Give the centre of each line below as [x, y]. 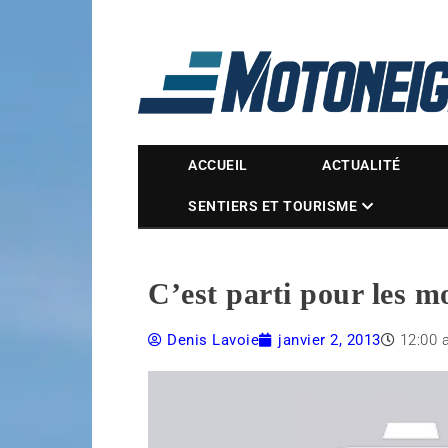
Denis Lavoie [213, 340]
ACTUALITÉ [361, 165]
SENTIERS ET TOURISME [273, 206]
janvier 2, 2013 [329, 340]
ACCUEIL [218, 165]
